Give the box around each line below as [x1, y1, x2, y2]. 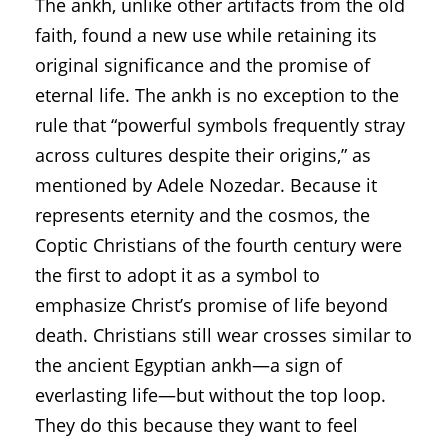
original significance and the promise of [35, 52, 370, 77]
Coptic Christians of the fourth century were [35, 232, 402, 257]
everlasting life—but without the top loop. [35, 382, 386, 407]
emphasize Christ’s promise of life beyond [35, 292, 388, 317]
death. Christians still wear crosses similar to [35, 322, 412, 347]
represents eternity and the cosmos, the [35, 202, 370, 227]
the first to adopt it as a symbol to [35, 262, 320, 287]
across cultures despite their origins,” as [35, 142, 371, 167]
